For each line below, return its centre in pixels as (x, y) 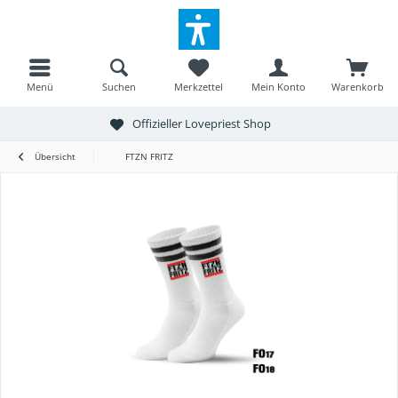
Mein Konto (278, 87)
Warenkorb (358, 87)
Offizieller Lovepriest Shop (201, 123)
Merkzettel (199, 87)
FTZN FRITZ (149, 156)
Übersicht (55, 156)
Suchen (119, 87)
